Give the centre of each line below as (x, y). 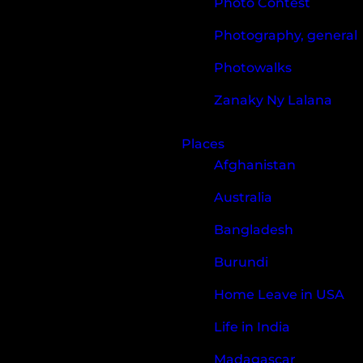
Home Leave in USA (279, 295)
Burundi (241, 263)
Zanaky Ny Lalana (273, 100)
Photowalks (253, 68)
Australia (243, 198)
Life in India (252, 327)
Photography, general (286, 36)
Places (203, 144)
